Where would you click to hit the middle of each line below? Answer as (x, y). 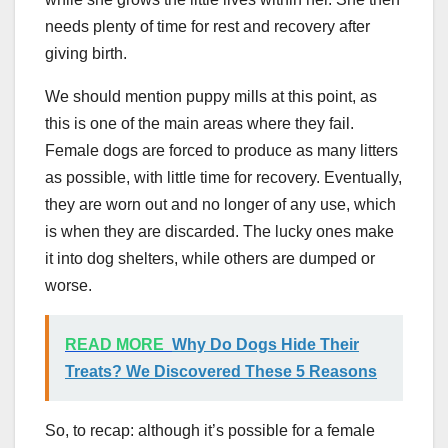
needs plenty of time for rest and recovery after (207, 26)
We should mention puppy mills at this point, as (211, 96)
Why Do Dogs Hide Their (265, 344)
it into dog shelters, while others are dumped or (210, 258)
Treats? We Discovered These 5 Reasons (221, 371)
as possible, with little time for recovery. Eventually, (223, 177)
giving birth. (86, 53)
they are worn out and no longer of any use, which (220, 204)
